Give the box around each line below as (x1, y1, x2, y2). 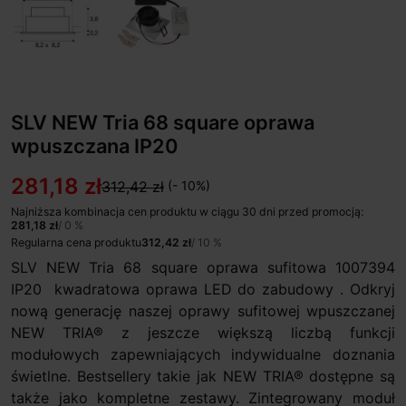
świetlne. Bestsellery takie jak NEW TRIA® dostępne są (11, 367, 395, 385)
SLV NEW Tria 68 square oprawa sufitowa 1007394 (11, 258, 395, 276)
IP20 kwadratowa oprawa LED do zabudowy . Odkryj (11, 280, 395, 298)
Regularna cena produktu (11, 236, 141, 249)
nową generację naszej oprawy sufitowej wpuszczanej (11, 302, 395, 320)
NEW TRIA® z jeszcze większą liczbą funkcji (11, 324, 395, 342)
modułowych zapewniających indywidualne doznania (11, 345, 395, 363)
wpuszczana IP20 (11, 134, 179, 158)
